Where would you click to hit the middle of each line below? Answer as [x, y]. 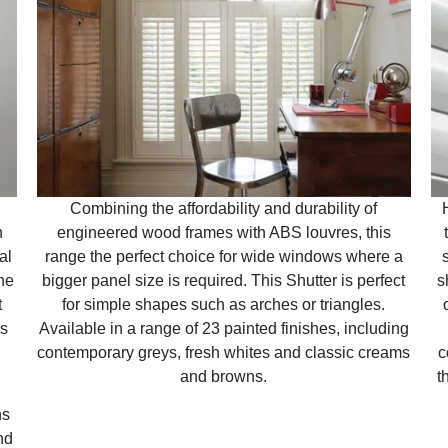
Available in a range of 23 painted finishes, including [223, 328]
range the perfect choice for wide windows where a [223, 256]
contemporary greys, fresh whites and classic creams [224, 352]
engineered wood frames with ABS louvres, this [223, 232]
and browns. [224, 376]
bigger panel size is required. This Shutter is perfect [224, 280]
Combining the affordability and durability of [224, 208]
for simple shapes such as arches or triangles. [224, 304]
